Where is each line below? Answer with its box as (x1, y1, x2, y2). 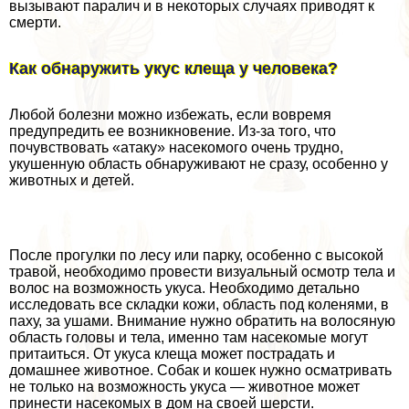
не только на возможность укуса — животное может (9, 379, 360, 395)
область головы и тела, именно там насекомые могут (9, 330, 368, 346)
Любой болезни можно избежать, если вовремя (9, 107, 331, 123)
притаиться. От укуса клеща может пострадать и (9, 346, 335, 362)
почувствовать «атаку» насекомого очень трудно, (9, 140, 343, 156)
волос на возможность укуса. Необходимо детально (9, 280, 360, 297)
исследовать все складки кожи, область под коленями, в (9, 297, 389, 313)
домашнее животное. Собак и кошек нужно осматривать (9, 362, 392, 379)
